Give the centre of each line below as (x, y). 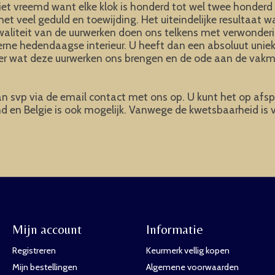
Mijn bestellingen (45, 267)
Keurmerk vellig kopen (188, 251)
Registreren (34, 251)
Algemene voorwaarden (192, 267)
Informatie (174, 229)
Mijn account (47, 229)
